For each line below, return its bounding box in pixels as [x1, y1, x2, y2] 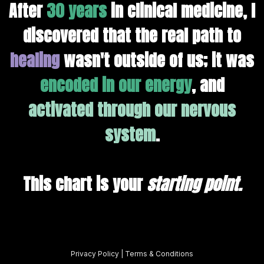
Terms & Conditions [125, 249, 193, 258]
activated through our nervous [28, 97, 236, 122]
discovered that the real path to [23, 22, 241, 48]
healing [10, 47, 60, 72]
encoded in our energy [39, 72, 192, 97]
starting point [146, 171, 238, 196]
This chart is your [22, 171, 147, 196]
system [104, 121, 156, 147]
